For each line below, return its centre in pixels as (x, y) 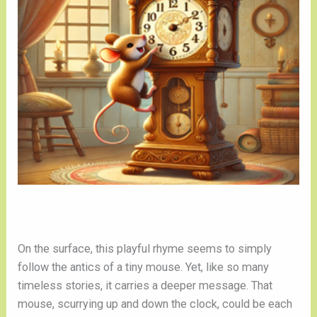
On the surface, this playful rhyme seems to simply (145, 249)
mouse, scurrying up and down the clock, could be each (155, 304)
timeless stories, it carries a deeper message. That (145, 286)
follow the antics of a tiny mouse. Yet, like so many (144, 267)
